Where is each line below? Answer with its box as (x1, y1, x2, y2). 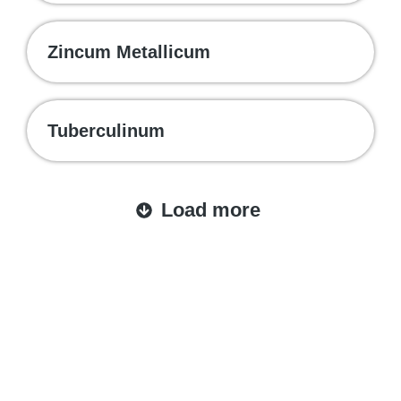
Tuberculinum (47, 121, 165, 141)
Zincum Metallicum (47, 42, 210, 62)
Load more (161, 199, 260, 221)
